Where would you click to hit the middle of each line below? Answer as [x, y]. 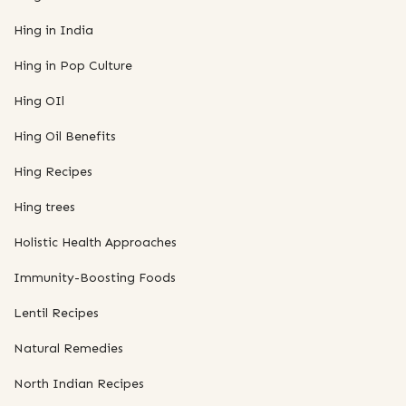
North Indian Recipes [79, 383]
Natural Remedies [68, 348]
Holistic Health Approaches [95, 242]
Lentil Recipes [56, 313]
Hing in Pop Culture [73, 65]
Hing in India [53, 30]
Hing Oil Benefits [65, 136]
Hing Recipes [53, 171]
